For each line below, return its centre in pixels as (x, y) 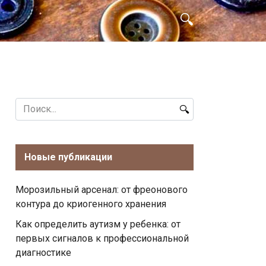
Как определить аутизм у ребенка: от (98, 224)
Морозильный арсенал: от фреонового (102, 190)
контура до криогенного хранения (91, 204)
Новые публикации (68, 157)
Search (29, 104)
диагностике (43, 253)
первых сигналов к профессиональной (102, 238)
